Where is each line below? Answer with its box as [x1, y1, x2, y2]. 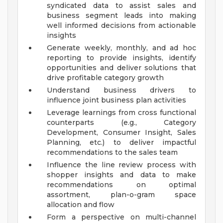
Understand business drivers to [47, 86, 196, 95]
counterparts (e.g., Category [47, 118, 196, 127]
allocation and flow [47, 200, 114, 210]
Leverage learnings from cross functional [47, 108, 196, 117]
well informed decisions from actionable [47, 21, 196, 30]
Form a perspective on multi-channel [47, 213, 196, 222]
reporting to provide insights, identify [47, 53, 196, 63]
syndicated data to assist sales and [47, 1, 196, 10]
